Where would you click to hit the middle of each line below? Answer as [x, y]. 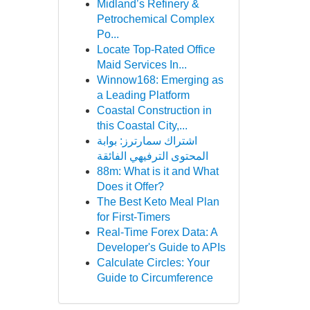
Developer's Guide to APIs [161, 247]
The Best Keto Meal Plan [158, 202]
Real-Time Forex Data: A [157, 232]
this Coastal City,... [142, 126]
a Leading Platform [143, 95]
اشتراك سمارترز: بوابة [147, 141]
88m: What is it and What [157, 171]
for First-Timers [133, 217]
